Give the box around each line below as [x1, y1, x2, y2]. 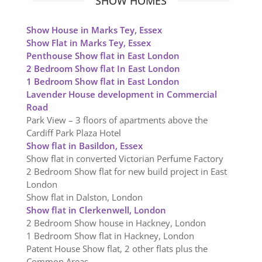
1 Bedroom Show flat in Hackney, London [26, 230, 194, 242]
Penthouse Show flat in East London [26, 50, 180, 62]
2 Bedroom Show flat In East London [26, 63, 180, 75]
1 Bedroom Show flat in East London [26, 75, 180, 88]
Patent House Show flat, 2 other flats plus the [26, 243, 208, 255]
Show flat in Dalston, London [26, 191, 143, 204]
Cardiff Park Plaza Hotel [26, 127, 121, 139]
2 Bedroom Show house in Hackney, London [26, 217, 206, 229]
